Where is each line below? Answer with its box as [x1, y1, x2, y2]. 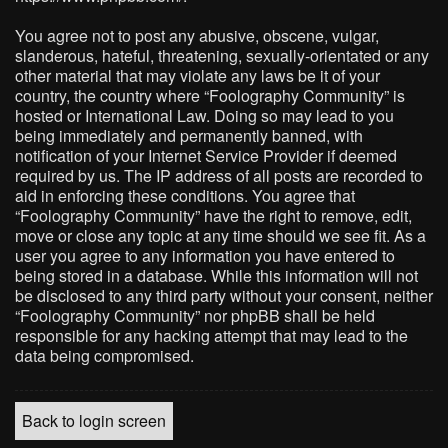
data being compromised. [15, 344, 194, 367]
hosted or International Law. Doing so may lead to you [15, 104, 394, 127]
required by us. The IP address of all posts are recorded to [15, 164, 423, 187]
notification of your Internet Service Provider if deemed [15, 144, 397, 167]
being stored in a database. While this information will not [15, 264, 418, 287]
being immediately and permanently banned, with [15, 124, 363, 147]
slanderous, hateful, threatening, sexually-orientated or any [15, 44, 429, 67]
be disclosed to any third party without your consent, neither [15, 284, 433, 307]
